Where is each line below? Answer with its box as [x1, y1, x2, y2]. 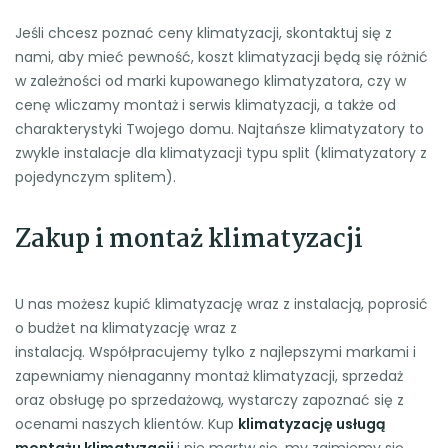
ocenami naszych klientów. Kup [15, 413, 238, 434]
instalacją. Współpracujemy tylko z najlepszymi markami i [15, 341, 416, 362]
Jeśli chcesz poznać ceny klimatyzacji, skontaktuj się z [15, 22, 392, 43]
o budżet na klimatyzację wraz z [15, 317, 237, 338]
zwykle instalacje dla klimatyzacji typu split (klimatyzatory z [15, 142, 427, 163]
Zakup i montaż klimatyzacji [15, 219, 363, 260]
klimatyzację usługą [238, 413, 385, 434]
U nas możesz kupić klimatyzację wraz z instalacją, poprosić [15, 293, 428, 314]
